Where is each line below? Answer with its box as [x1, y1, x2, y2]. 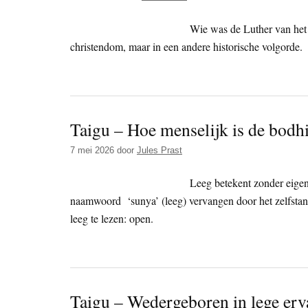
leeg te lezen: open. [70, 211, 153, 226]
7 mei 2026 [70, 145, 114, 156]
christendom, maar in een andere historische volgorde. [70, 39, 302, 54]
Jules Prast [137, 145, 182, 156]
